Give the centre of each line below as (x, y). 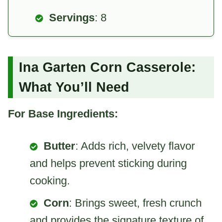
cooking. (50, 180)
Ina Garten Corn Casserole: (107, 68)
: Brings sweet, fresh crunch (135, 203)
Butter (59, 146)
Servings (72, 17)
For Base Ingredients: (63, 113)
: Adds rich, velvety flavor (135, 146)
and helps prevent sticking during (108, 163)
